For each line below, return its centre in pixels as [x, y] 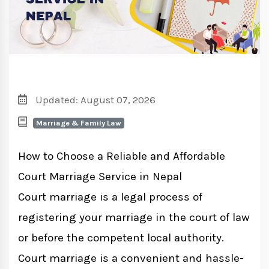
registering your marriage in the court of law [134, 218]
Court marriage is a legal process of [110, 197]
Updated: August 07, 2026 [94, 100]
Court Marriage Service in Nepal [100, 177]
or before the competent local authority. [121, 238]
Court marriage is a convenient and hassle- [131, 258]
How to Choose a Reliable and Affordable [122, 156]
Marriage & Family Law [79, 123]
